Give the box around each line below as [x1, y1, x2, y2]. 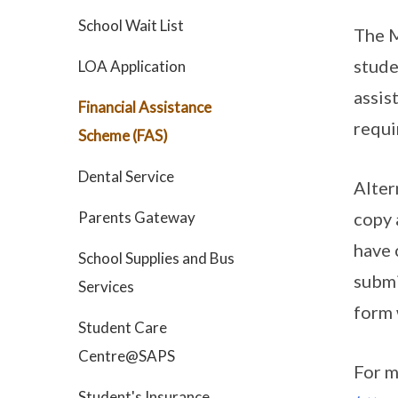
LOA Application [78, 57, 186, 76]
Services [78, 277, 134, 296]
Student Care [78, 318, 167, 337]
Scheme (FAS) [78, 126, 168, 145]
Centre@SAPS [78, 346, 175, 365]
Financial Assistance [78, 98, 211, 116]
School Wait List [78, 16, 184, 35]
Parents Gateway [78, 208, 195, 227]
